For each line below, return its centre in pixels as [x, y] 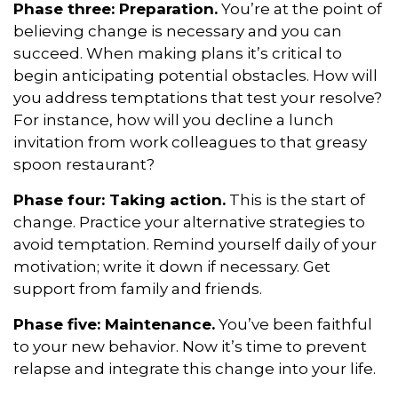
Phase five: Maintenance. [114, 324]
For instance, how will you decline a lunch [174, 119]
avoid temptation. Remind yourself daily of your [195, 244]
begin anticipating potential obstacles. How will [195, 75]
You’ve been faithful [294, 324]
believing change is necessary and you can [178, 31]
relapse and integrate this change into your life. [195, 368]
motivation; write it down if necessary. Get [172, 266]
